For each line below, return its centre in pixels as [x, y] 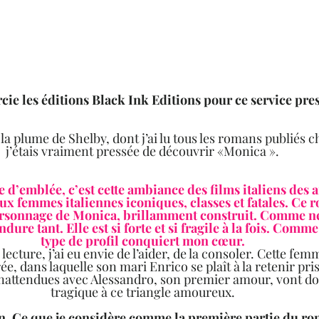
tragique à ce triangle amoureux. [145, 292]
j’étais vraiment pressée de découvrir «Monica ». [145, 151]
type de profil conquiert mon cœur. [145, 241]
